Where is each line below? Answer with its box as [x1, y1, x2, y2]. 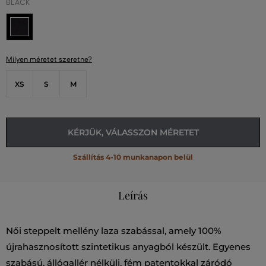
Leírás [118, 188, 148, 203]
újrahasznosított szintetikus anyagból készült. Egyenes [6, 241, 251, 253]
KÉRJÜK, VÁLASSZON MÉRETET [67, 127, 199, 138]
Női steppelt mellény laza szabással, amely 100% [6, 225, 221, 237]
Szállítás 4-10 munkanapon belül [73, 153, 193, 162]
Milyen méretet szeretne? [6, 55, 92, 64]
